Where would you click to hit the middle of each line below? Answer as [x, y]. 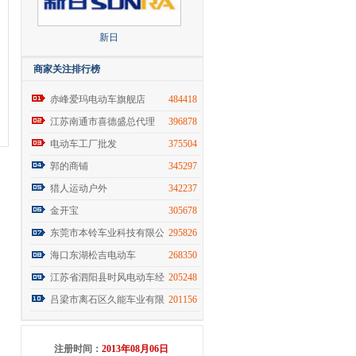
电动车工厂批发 [83, 144]
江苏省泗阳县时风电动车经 [107, 277]
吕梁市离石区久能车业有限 [107, 300]
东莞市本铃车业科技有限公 [107, 233]
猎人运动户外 [79, 188]
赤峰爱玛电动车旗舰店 [98, 99]
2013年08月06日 [135, 349]
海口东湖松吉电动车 [93, 255]
